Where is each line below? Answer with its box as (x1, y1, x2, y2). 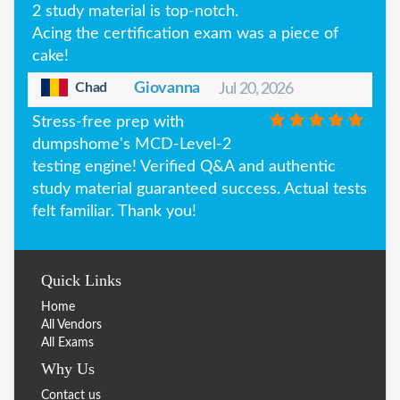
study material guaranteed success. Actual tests (32, 180, 367, 197)
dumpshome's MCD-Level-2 (32, 136, 231, 153)
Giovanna (134, 79, 201, 96)
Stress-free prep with (32, 113, 184, 130)
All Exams (41, 336, 94, 349)
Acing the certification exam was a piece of (32, 25, 338, 42)
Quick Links (41, 271, 121, 289)
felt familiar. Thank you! (32, 203, 196, 220)
